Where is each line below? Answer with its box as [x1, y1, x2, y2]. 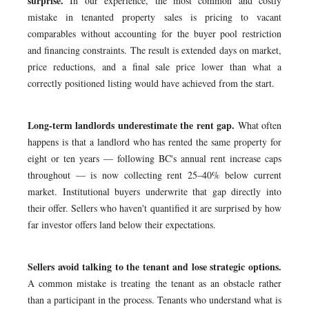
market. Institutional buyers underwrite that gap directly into [28, 185, 281, 198]
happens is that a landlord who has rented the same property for [28, 135, 281, 148]
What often [235, 119, 282, 132]
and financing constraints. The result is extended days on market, [28, 43, 281, 57]
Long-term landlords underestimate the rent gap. [28, 118, 235, 132]
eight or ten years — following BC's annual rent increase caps [28, 152, 281, 165]
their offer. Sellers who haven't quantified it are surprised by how [28, 201, 281, 215]
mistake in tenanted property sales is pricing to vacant [28, 10, 281, 23]
